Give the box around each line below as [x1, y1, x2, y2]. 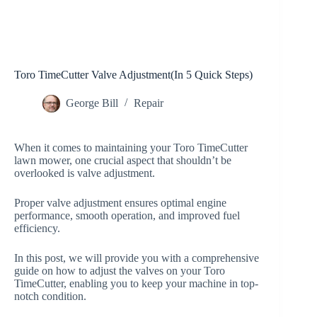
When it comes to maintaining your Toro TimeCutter [14, 142, 248, 154]
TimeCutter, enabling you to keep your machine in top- [14, 277, 258, 290]
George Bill [66, 97, 118, 110]
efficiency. [14, 222, 60, 235]
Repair [134, 97, 163, 110]
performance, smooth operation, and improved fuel [14, 209, 240, 222]
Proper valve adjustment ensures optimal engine [14, 197, 226, 209]
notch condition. [14, 290, 86, 303]
